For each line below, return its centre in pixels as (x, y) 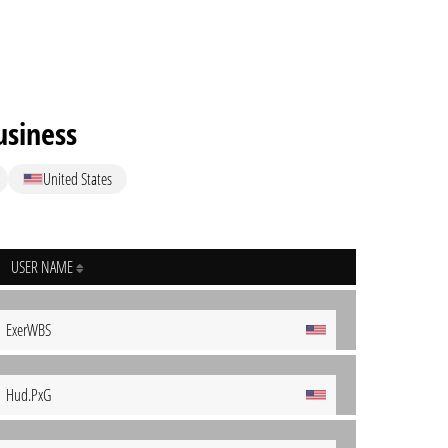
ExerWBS (28, 330)
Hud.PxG (28, 395)
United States (77, 179)
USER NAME (43, 267)
